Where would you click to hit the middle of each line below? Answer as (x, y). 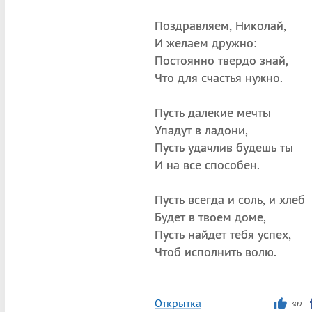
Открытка (178, 303)
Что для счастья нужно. (218, 78)
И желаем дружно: (205, 43)
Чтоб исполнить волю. (215, 252)
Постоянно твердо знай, (221, 60)
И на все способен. (207, 165)
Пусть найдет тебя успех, (223, 234)
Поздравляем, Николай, (220, 25)
